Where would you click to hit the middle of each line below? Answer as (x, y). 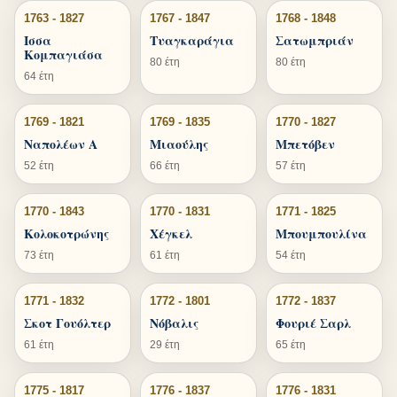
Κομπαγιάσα (63, 54)
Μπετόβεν (305, 144)
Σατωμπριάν (315, 40)
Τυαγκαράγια (192, 40)
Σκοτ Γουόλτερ (67, 323)
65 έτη (291, 345)
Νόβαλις (174, 323)
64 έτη (39, 76)
